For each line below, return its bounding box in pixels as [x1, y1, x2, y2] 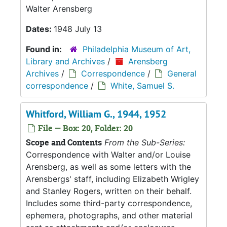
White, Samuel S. [110, 80, 174, 91]
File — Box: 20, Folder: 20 [36, 122, 133, 134]
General [167, 68, 197, 79]
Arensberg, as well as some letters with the [26, 161, 191, 172]
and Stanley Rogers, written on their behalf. [26, 185, 192, 196]
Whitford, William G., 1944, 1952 [26, 107, 166, 121]
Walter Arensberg [26, 3, 92, 14]
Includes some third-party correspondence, [26, 198, 192, 208]
